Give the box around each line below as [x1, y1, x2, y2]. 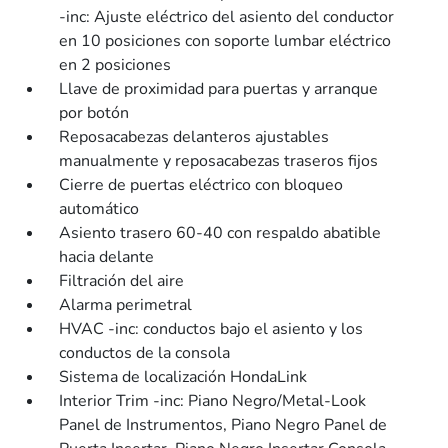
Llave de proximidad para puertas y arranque [59, 78, 379, 100]
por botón [59, 102, 130, 124]
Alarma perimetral [59, 294, 193, 316]
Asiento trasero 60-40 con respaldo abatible [59, 222, 382, 244]
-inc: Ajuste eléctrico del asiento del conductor [59, 6, 395, 28]
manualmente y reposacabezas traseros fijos [59, 150, 379, 172]
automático [59, 198, 140, 220]
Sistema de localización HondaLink [59, 366, 308, 388]
